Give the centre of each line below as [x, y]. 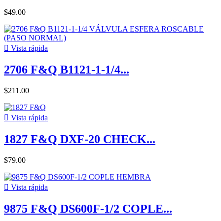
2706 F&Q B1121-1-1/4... [67, 70]
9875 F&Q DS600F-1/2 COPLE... [88, 208]
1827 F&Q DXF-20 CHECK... [80, 139]
